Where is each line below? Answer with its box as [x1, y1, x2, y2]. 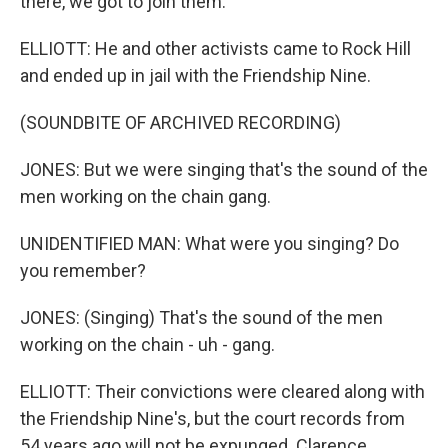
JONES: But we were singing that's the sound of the [20, 159, 428, 180]
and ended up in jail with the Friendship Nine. [20, 65, 371, 86]
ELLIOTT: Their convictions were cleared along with [20, 381, 425, 402]
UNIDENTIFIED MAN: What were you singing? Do [20, 233, 399, 254]
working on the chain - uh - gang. [20, 334, 275, 355]
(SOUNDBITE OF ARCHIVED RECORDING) [20, 112, 341, 133]
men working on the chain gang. [20, 186, 271, 207]
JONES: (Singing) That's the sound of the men [20, 307, 383, 328]
